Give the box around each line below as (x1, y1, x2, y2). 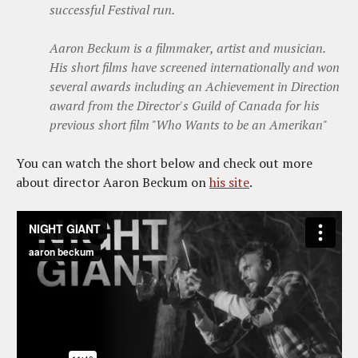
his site (209, 173, 249, 191)
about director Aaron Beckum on (16, 173, 209, 191)
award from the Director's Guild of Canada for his (50, 96, 320, 114)
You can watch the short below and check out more (16, 153, 312, 172)
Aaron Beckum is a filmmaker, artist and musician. (50, 38, 325, 57)
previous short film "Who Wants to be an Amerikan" (50, 115, 327, 133)
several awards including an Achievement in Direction (50, 77, 340, 95)
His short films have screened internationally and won (50, 58, 340, 76)
